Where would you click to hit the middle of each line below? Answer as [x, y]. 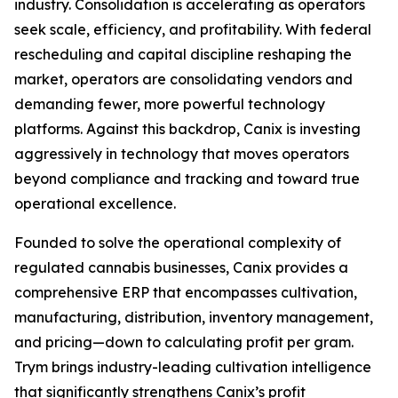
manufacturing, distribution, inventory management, [194, 317]
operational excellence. [95, 203]
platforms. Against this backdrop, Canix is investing [187, 129]
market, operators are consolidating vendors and [183, 79]
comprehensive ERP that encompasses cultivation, [186, 292]
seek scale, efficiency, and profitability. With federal [193, 29]
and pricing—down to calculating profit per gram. [184, 342]
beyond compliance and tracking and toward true [187, 179]
